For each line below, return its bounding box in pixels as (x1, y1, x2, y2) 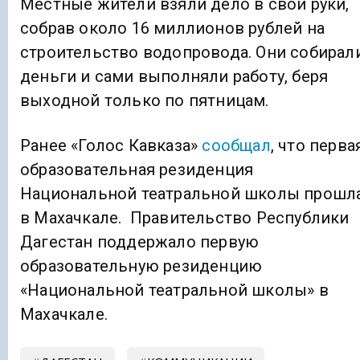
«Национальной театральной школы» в (20, 280, 329, 301)
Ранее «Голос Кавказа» (20, 136, 202, 156)
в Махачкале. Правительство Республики (20, 208, 350, 228)
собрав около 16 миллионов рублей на (20, 18, 325, 38)
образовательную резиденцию (20, 256, 263, 276)
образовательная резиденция (20, 160, 254, 180)
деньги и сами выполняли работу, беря (20, 67, 329, 86)
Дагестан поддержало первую (20, 232, 260, 252)
